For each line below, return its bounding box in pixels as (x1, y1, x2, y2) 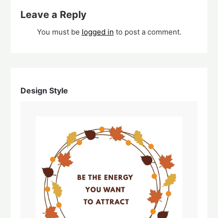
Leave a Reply (20, 8, 87, 20)
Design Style (20, 85, 69, 95)
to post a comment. (113, 27, 182, 36)
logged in (81, 27, 114, 36)
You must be (36, 27, 82, 36)
